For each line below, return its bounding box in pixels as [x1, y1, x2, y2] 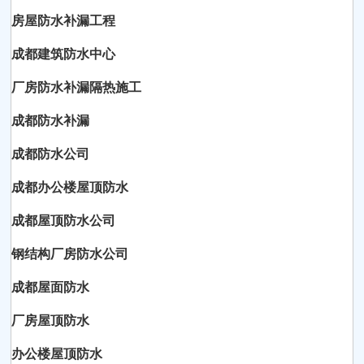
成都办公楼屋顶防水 [11, 178, 129, 196]
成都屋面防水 [11, 278, 90, 296]
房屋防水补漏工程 [11, 11, 116, 29]
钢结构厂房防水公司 [11, 245, 129, 262]
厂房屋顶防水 [11, 311, 90, 329]
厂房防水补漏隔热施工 [11, 78, 142, 96]
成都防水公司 [11, 145, 90, 162]
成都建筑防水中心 [11, 45, 116, 63]
